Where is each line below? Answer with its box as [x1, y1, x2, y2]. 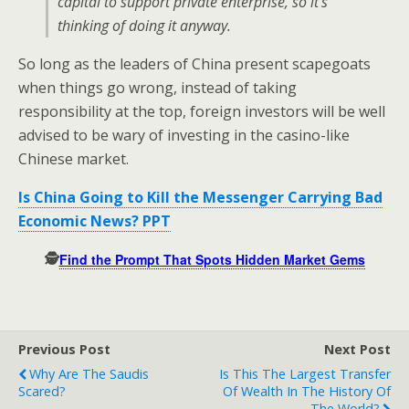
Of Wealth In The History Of [223, 383, 391, 400]
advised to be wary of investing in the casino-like [18, 125, 350, 145]
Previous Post [18, 341, 110, 358]
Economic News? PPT [18, 211, 171, 231]
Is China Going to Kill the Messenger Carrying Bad [18, 187, 383, 207]
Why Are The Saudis [29, 365, 149, 383]
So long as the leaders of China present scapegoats [18, 54, 371, 74]
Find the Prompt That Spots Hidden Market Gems [58, 250, 365, 268]
